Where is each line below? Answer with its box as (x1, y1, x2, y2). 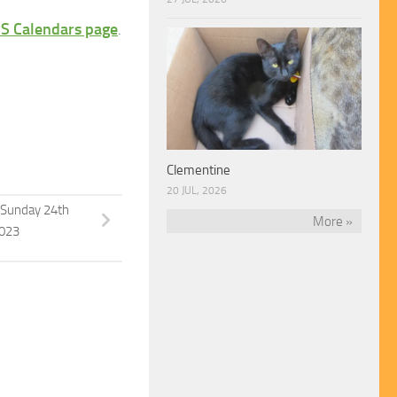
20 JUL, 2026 (167, 183, 227, 197)
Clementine (167, 161, 230, 178)
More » (313, 213, 353, 230)
